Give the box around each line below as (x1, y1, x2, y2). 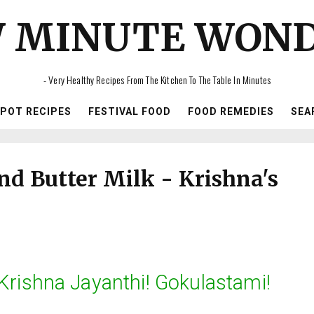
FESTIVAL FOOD (88, 106, 171, 117)
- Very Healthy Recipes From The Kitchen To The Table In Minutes (43, 72, 271, 87)
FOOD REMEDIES (187, 106, 274, 117)
